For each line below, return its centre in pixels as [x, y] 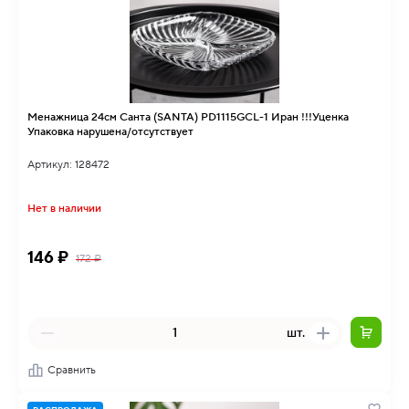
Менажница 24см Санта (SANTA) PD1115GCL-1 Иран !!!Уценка [114, 117]
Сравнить [72, 370]
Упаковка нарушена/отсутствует [110, 132]
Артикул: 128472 [68, 165]
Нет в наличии [64, 209]
